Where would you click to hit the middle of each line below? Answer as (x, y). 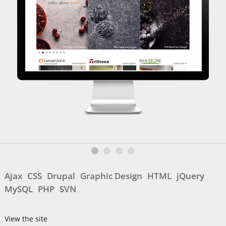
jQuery (190, 176)
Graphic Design (111, 176)
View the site (26, 219)
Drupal (61, 176)
